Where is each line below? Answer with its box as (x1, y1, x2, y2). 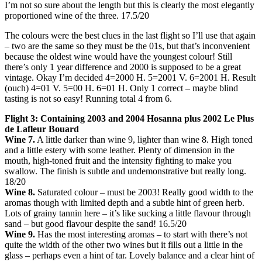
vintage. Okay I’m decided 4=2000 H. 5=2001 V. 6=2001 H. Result (5, 73, 256, 83)
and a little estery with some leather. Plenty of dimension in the (5, 145, 235, 156)
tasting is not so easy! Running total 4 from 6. (5, 94, 172, 104)
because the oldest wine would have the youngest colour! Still (5, 51, 232, 62)
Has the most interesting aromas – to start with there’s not (35, 229, 247, 240)
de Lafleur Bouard (5, 124, 79, 135)
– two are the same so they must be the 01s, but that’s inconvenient (5, 41, 250, 51)
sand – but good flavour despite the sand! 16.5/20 (5, 219, 187, 229)
